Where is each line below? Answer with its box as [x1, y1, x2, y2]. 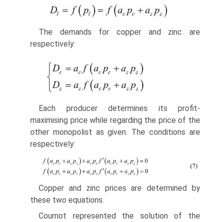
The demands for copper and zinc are [39, 27, 200, 37]
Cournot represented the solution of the [39, 211, 200, 221]
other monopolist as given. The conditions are [30, 127, 200, 137]
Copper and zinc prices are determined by [39, 183, 200, 193]
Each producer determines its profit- [39, 103, 200, 113]
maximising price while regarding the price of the [30, 115, 200, 125]
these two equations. [30, 195, 104, 205]
